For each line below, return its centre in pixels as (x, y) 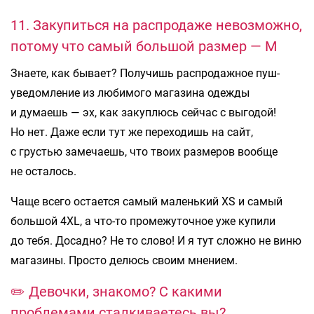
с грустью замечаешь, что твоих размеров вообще (144, 151)
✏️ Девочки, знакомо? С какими (116, 291)
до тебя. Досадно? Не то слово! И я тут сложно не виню (156, 240)
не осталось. (43, 171)
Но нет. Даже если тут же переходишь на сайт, (132, 132)
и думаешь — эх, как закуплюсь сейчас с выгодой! (143, 112)
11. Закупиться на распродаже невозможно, (156, 25)
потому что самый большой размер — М (144, 46)
